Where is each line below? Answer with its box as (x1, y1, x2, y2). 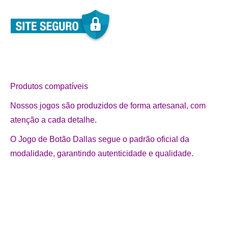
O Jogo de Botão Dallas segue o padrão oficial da (10, 135, 189, 144)
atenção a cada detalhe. (10, 116, 97, 124)
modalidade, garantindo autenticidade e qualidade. (10, 149, 193, 158)
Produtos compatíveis (10, 82, 88, 91)
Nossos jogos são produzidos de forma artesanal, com (10, 101, 206, 110)
